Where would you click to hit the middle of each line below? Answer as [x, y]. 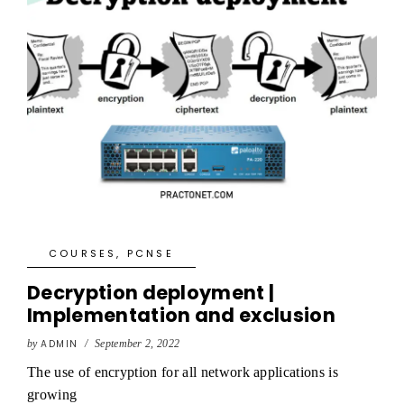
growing [52, 395]
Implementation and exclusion [181, 315]
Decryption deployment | [151, 293]
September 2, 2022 [137, 344]
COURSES [83, 253]
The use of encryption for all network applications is [183, 372]
